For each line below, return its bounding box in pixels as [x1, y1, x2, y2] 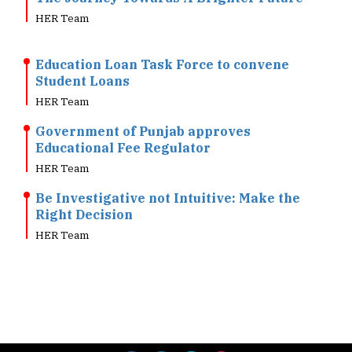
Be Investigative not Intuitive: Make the [35, 167, 300, 182]
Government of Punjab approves [35, 100, 251, 115]
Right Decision [35, 183, 133, 199]
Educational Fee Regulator [35, 116, 211, 132]
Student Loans [35, 49, 130, 65]
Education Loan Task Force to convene [35, 33, 289, 49]
